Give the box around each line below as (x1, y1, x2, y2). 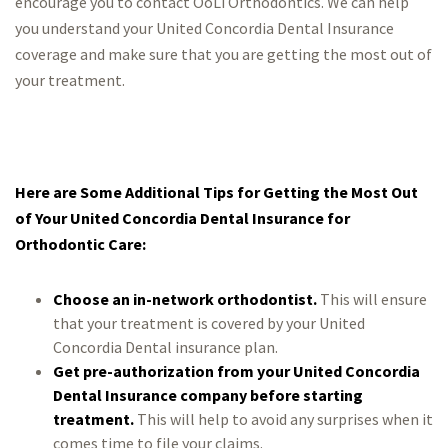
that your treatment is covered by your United (52, 313, 365, 333)
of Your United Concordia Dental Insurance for (15, 208, 350, 228)
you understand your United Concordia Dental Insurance (15, 18, 394, 38)
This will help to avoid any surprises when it (133, 409, 433, 429)
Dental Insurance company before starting (52, 385, 363, 405)
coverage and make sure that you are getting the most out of (15, 44, 432, 64)
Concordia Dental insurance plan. (52, 337, 278, 357)
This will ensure (316, 289, 427, 309)
